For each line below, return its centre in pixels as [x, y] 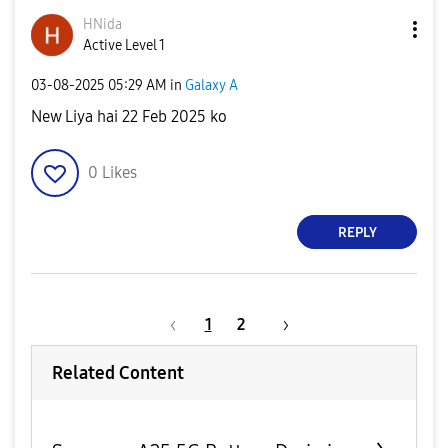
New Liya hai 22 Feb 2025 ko [129, 116]
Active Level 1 [124, 45]
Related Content [118, 373]
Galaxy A [211, 85]
